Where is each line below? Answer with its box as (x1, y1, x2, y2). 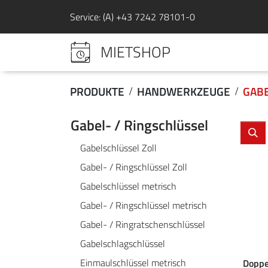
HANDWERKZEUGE (137, 83, 230, 100)
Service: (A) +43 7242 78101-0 (70, 10, 195, 24)
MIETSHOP (100, 41, 170, 63)
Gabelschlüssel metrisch (80, 179, 176, 193)
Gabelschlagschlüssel (80, 236, 165, 251)
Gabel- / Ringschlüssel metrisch (80, 198, 207, 212)
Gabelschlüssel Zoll (80, 141, 157, 155)
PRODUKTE (70, 83, 124, 100)
